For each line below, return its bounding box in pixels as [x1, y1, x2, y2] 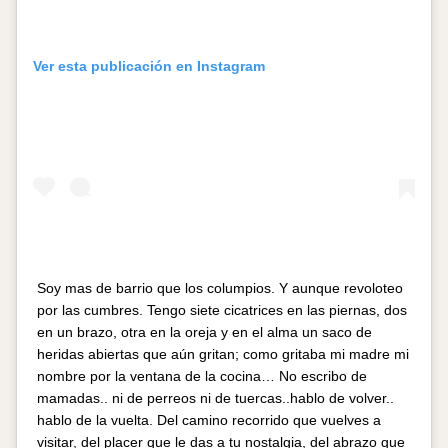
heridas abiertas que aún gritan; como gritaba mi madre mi [37, 345, 409, 362]
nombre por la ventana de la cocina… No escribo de [37, 367, 367, 384]
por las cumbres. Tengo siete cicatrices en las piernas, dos [37, 301, 407, 318]
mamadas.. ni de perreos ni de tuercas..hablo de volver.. [37, 389, 394, 406]
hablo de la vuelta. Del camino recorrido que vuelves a [37, 411, 381, 428]
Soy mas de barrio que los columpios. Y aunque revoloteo [37, 279, 403, 296]
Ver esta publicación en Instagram [33, 57, 265, 74]
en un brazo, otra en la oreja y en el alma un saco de [37, 323, 372, 340]
